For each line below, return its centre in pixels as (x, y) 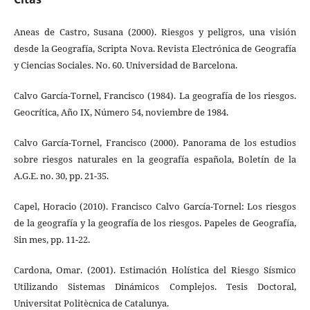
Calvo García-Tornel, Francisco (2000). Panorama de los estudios (155, 143)
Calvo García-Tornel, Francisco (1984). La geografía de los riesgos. (155, 96)
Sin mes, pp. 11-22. (52, 240)
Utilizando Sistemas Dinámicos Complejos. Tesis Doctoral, (155, 287)
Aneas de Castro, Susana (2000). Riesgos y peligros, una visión (155, 32)
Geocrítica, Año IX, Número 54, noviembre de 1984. (121, 112)
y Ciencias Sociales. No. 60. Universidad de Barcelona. (125, 65)
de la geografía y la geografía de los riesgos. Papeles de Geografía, (155, 223)
